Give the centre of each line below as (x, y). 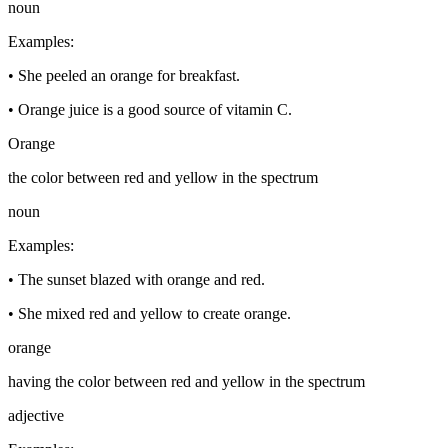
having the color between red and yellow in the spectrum (186, 382)
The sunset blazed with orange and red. (141, 280)
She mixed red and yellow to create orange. (154, 314)
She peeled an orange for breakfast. (129, 76)
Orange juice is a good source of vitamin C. (155, 110)
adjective (36, 416)
